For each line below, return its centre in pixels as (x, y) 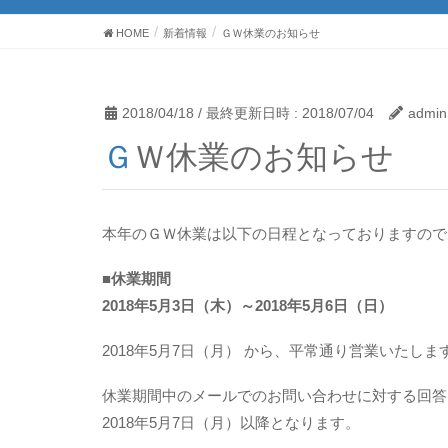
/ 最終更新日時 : (250, 112)
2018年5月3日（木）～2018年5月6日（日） (247, 305)
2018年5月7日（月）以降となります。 (231, 422)
